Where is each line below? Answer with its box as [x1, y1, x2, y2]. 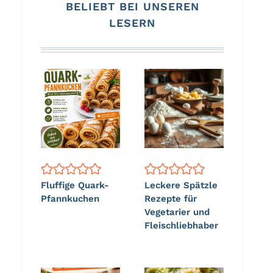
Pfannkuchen [41, 193, 99, 204]
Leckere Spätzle [144, 179, 218, 191]
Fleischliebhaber [144, 219, 218, 231]
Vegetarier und [144, 206, 210, 218]
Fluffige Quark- [41, 179, 109, 191]
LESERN [109, 16, 155, 29]
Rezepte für [144, 193, 197, 204]
